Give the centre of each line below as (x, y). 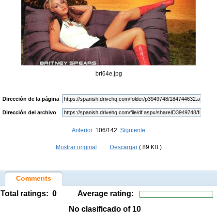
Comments (34, 178)
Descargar (124, 147)
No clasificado (95, 209)
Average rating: (108, 194)
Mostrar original (76, 147)
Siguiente (133, 130)
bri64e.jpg (108, 74)
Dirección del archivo (29, 112)
